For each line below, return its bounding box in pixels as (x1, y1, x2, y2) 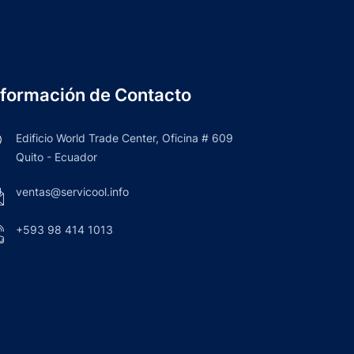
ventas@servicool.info (16, 185, 129, 198)
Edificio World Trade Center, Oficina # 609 (16, 131, 233, 145)
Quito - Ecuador (16, 150, 97, 164)
